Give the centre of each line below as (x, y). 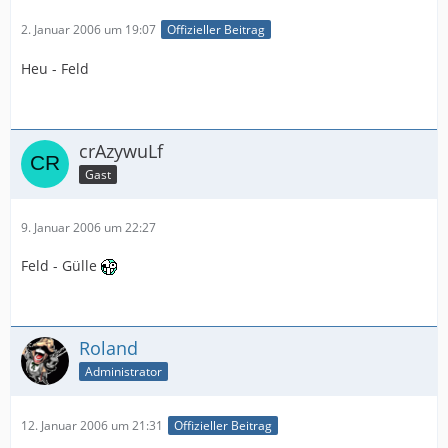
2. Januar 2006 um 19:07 (88, 29)
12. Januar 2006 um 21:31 (92, 425)
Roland (108, 347)
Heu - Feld (55, 68)
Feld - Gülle (61, 265)
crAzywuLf (121, 150)
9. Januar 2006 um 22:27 (88, 227)
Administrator (123, 371)
